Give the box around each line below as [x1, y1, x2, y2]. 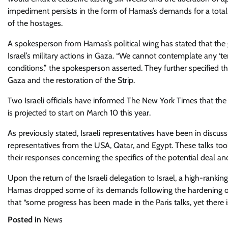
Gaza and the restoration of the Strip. [8, 75, 135, 85]
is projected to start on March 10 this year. [8, 108, 151, 118]
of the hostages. [8, 18, 63, 28]
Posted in [8, 215, 43, 224]
